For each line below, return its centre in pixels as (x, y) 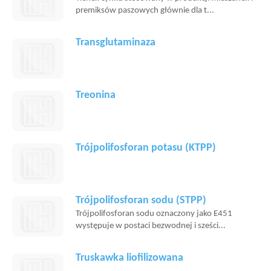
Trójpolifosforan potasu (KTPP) (146, 148)
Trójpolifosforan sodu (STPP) (141, 201)
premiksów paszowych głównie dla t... (145, 11)
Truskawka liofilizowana (129, 258)
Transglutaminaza (116, 43)
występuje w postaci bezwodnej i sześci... (151, 226)
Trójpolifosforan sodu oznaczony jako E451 (154, 214)
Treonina (96, 95)
